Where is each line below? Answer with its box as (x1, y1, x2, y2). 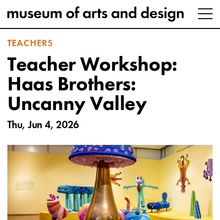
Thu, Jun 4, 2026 (7, 120, 79, 131)
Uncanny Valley (7, 95, 147, 114)
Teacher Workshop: (7, 55, 177, 75)
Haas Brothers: (7, 75, 136, 95)
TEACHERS (7, 39, 54, 48)
